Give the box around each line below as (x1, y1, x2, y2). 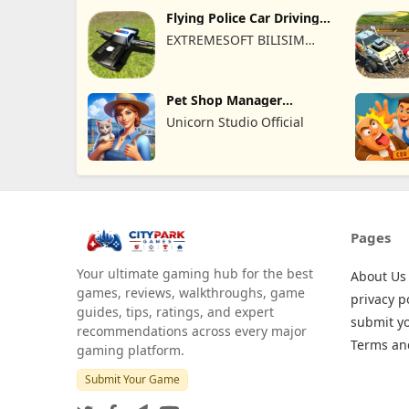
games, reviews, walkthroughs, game (77, 283, 305, 301)
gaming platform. (77, 341, 184, 359)
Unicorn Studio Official (165, 113, 304, 131)
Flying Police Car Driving (165, 9, 320, 27)
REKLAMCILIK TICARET (165, 50, 303, 68)
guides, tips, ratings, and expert (77, 302, 274, 320)
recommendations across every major (77, 321, 307, 340)
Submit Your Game (85, 371, 180, 387)
